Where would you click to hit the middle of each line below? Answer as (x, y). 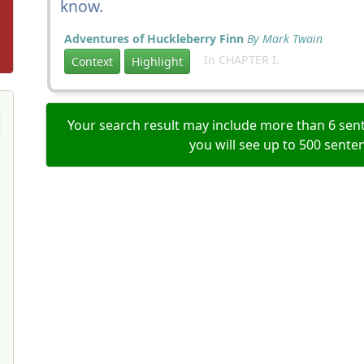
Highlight (157, 61)
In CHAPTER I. (237, 60)
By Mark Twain (285, 39)
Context (92, 61)
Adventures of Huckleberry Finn (154, 39)
